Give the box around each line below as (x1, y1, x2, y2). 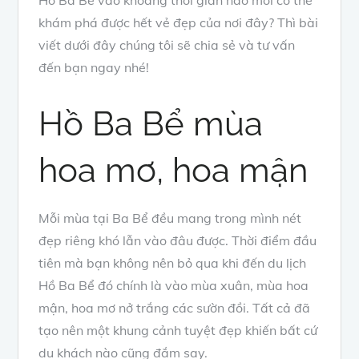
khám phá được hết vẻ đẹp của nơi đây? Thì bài (38, 14, 319, 30)
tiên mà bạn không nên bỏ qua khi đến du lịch (38, 254, 307, 271)
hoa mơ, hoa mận (38, 150, 309, 190)
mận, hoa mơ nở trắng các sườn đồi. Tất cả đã (38, 299, 311, 316)
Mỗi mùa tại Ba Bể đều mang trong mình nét (38, 209, 302, 226)
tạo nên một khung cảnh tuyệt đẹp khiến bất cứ (38, 321, 318, 338)
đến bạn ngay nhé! (38, 58, 150, 75)
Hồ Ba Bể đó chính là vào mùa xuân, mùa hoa (38, 276, 309, 293)
